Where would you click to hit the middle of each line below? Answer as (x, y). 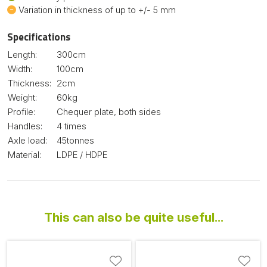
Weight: (22, 97)
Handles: (25, 126)
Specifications (39, 37)
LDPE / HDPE (82, 154)
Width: (20, 69)
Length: (22, 54)
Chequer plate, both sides (109, 111)
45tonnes (75, 140)
